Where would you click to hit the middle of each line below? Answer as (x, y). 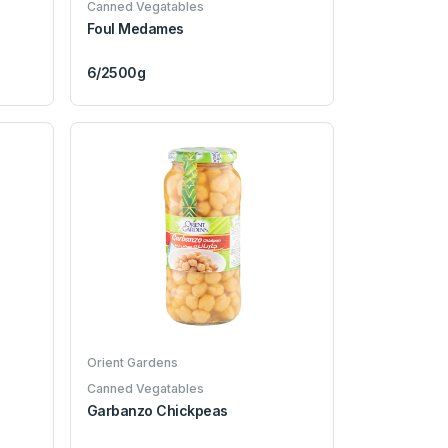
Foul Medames (135, 29)
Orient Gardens (132, 362)
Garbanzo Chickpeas (157, 410)
